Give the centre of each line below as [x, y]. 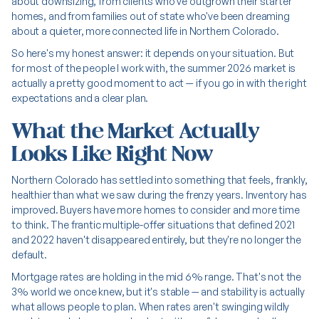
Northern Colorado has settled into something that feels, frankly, [159, 180]
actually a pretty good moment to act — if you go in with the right [159, 83]
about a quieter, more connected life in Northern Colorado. [145, 31]
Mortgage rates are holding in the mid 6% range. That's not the [157, 277]
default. [29, 255]
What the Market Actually [136, 131]
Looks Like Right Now [112, 154]
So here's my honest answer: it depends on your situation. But [153, 53]
